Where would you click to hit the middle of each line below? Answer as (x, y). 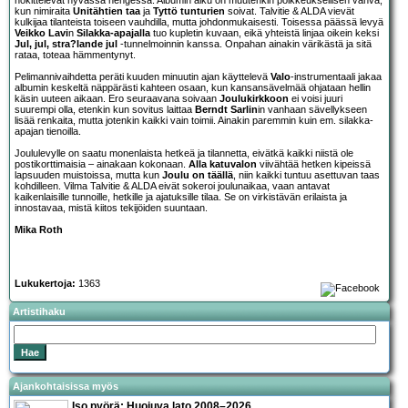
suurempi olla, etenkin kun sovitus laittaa (105, 109)
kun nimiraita (44, 10)
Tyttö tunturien (189, 10)
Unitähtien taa (107, 10)
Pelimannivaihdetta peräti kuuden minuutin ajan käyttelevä (143, 76)
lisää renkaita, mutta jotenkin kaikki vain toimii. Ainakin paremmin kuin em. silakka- (194, 120)
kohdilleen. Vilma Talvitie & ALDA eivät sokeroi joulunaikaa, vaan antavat (172, 185)
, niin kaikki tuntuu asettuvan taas (306, 174)
